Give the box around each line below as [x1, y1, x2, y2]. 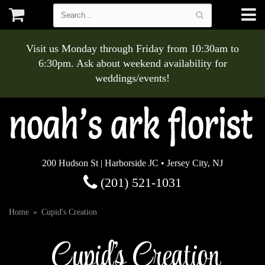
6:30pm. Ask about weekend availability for [38, 57, 227, 69]
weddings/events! [95, 72, 170, 84]
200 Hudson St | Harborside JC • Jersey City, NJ [42, 158, 223, 168]
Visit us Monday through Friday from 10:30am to [26, 43, 239, 54]
